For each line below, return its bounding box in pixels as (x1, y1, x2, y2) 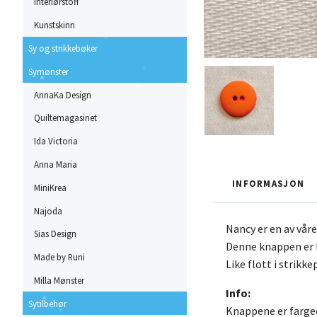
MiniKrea (34, 181, 67, 193)
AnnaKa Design (34, 88, 91, 100)
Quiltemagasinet (34, 112, 97, 124)
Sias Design (34, 228, 76, 240)
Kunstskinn (34, 19, 75, 31)
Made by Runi (34, 251, 85, 263)
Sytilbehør (28, 297, 67, 309)
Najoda (34, 204, 62, 217)
